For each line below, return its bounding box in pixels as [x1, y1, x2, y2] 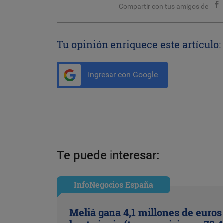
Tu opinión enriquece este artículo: [57, 38, 221, 51]
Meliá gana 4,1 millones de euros [69, 205, 222, 219]
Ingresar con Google [86, 70, 158, 80]
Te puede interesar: [57, 148, 159, 162]
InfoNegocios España [74, 179, 154, 190]
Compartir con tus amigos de [119, 2, 209, 11]
